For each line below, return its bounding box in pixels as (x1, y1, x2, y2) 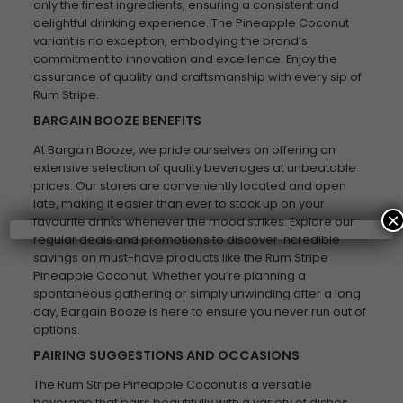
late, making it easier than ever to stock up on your (32, 196, 325, 211)
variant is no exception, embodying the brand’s (32, 33, 308, 49)
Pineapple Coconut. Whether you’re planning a (32, 268, 306, 283)
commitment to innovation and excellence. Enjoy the (32, 51, 337, 67)
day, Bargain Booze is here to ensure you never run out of (32, 304, 366, 319)
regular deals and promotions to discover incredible (32, 232, 340, 247)
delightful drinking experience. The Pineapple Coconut (32, 15, 349, 31)
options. (32, 322, 80, 337)
